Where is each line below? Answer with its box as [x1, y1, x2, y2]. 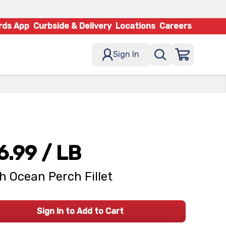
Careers [159, 21, 192, 31]
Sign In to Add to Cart [36, 206, 124, 216]
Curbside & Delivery [33, 21, 111, 31]
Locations [116, 21, 155, 31]
